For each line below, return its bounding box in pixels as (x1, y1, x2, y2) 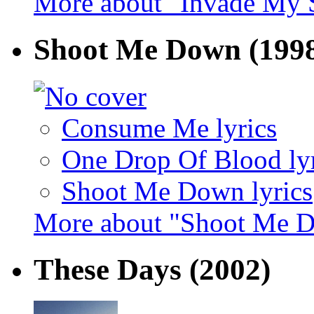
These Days (34, 253, 189, 286)
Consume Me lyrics (62, 113, 277, 144)
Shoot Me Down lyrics (62, 176, 313, 207)
